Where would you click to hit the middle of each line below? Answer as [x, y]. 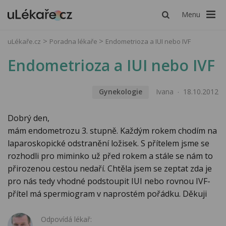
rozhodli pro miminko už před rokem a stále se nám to [110, 156]
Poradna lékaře [74, 41]
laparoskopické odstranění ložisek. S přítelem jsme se [108, 144]
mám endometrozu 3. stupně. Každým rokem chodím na [112, 131]
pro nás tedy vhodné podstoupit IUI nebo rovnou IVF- [109, 181]
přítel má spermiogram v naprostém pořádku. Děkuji [107, 194]
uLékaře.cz [24, 41]
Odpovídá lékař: [66, 219]
